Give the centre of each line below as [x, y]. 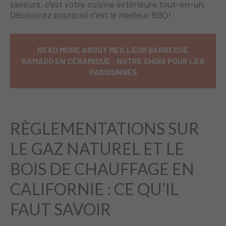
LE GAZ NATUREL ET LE [97, 149]
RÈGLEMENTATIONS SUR [105, 129]
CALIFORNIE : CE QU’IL [94, 189]
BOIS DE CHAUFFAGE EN [102, 169]
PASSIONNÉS [113, 72]
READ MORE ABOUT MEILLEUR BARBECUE [113, 50]
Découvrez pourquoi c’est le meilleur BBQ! [91, 15]
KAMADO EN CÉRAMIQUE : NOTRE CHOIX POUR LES [113, 61]
